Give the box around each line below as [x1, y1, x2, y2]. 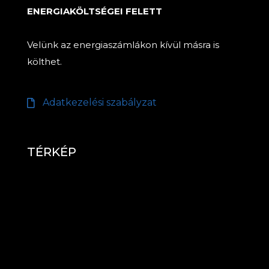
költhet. [27, 55, 62, 67]
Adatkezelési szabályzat [43, 97, 157, 109]
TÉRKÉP [27, 145, 76, 160]
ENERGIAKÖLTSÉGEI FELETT [27, 5, 162, 17]
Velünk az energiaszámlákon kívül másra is [27, 38, 219, 50]
